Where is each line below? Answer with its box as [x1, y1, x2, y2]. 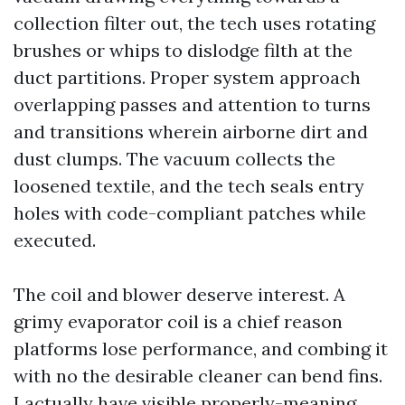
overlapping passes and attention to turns [14, 93, 371, 116]
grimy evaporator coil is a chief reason [14, 310, 343, 333]
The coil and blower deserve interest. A [14, 283, 345, 306]
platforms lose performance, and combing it [14, 337, 388, 360]
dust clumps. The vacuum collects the [14, 147, 335, 170]
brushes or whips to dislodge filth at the [14, 39, 353, 61]
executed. [14, 229, 96, 251]
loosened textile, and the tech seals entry [14, 174, 364, 197]
